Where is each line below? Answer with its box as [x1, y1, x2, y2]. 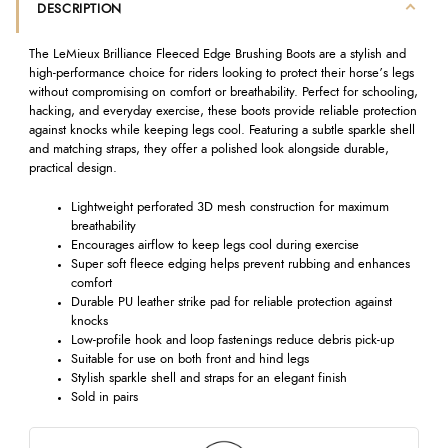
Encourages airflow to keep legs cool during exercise [70, 238, 359, 252]
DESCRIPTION [36, 2, 123, 16]
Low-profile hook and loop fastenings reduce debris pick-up [70, 333, 394, 347]
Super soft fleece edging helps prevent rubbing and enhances [70, 257, 410, 271]
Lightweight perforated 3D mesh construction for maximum [70, 200, 389, 214]
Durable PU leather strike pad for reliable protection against [70, 295, 392, 309]
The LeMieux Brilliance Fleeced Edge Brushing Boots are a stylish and [28, 48, 406, 62]
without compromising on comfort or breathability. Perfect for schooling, [28, 86, 418, 100]
